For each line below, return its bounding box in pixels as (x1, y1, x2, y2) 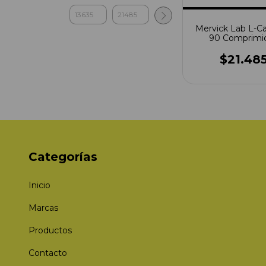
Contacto (28, 247, 67, 258)
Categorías (28, 150, 97, 164)
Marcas (28, 202, 58, 213)
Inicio (28, 179, 50, 191)
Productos (28, 224, 72, 236)
